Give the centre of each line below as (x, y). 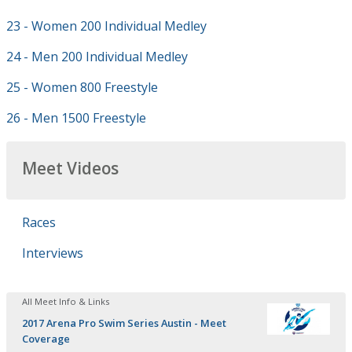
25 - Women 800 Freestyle (82, 87)
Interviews (53, 253)
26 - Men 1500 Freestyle (76, 118)
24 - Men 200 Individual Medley (97, 57)
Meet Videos (70, 168)
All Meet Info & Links (66, 301)
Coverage (46, 339)
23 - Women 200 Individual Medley (106, 26)
